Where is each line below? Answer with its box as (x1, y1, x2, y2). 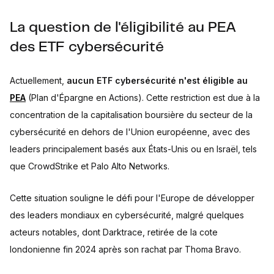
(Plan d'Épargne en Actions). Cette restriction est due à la (26, 92, 260, 103)
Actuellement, (10, 75, 67, 86)
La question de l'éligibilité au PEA (10, 21, 236, 35)
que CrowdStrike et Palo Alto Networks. (10, 161, 169, 172)
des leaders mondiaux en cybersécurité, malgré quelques (10, 210, 244, 221)
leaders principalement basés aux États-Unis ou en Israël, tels (10, 144, 257, 155)
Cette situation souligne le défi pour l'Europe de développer (10, 193, 254, 204)
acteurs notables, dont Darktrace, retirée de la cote (10, 227, 218, 238)
